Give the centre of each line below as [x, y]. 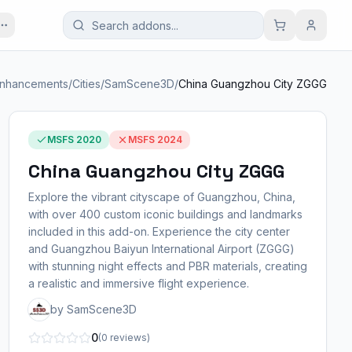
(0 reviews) [124, 337]
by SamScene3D [93, 309]
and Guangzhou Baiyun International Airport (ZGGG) [161, 249]
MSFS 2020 [74, 139]
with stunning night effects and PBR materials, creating [167, 266]
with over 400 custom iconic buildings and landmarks [165, 214]
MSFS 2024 [155, 139]
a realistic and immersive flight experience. [138, 283]
